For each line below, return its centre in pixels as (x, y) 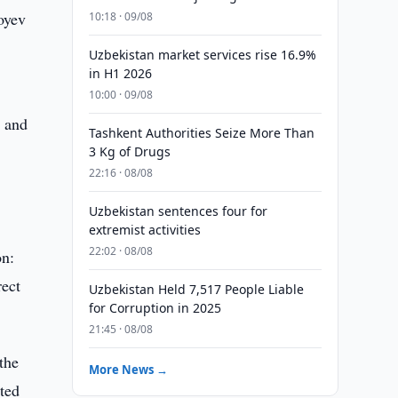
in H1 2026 (120, 73)
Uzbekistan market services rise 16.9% (202, 55)
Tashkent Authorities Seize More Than (201, 133)
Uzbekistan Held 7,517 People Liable (196, 289)
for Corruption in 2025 (155, 308)
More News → (128, 370)
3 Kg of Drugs (129, 151)
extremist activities (144, 230)
